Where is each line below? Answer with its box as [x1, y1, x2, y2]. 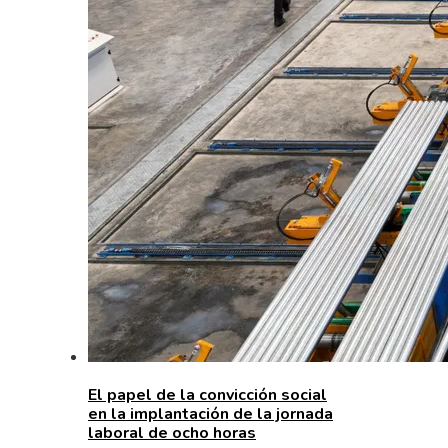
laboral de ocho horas [88, 421, 256, 444]
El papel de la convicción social [88, 383, 327, 406]
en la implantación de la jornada [88, 402, 333, 425]
